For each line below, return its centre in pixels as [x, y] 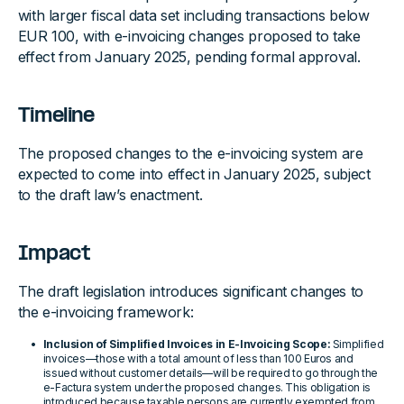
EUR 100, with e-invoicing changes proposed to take [189, 37]
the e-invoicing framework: [106, 312]
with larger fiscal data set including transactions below [193, 16]
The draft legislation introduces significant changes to [190, 292]
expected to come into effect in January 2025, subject [194, 174]
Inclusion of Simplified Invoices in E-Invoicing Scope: [188, 344]
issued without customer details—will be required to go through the [210, 373]
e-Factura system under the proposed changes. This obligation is [207, 388]
